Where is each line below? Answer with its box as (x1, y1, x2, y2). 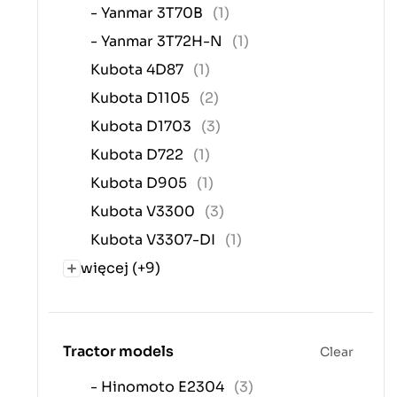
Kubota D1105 (90, 89, 193, 108)
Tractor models (63, 341, 174, 361)
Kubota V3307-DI (90, 230, 219, 250)
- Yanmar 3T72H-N (90, 32, 226, 51)
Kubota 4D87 (90, 60, 187, 80)
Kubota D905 (90, 174, 191, 193)
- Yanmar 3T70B (90, 4, 206, 23)
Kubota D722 (90, 145, 187, 165)
